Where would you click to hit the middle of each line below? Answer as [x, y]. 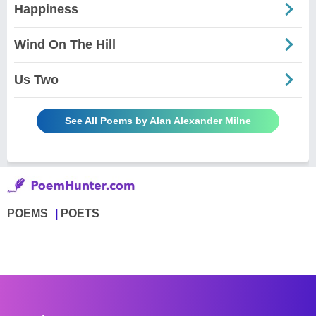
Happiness [46, 9]
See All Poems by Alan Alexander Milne [158, 120]
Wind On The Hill [65, 44]
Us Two [36, 79]
